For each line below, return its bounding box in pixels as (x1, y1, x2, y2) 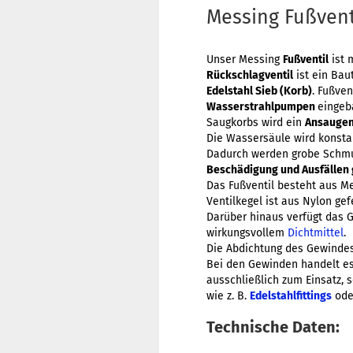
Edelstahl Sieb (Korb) (206, 84, 312, 98)
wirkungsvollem (206, 226, 288, 240)
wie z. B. (206, 289, 250, 303)
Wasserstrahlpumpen (206, 100, 318, 113)
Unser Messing (206, 53, 283, 66)
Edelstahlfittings (250, 289, 332, 303)
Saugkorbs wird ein (206, 116, 305, 129)
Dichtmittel (288, 226, 344, 240)
